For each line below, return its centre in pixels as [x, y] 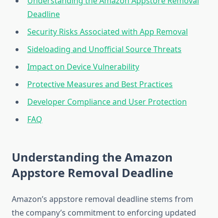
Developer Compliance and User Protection [107, 102]
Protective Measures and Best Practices [100, 84]
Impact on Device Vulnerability [83, 67]
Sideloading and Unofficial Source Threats [104, 49]
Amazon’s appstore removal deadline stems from [102, 199]
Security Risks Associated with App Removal [108, 32]
